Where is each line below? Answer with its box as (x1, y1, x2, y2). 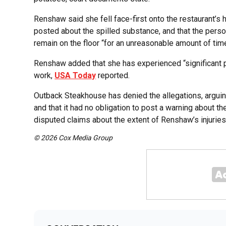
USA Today (54, 71, 96, 81)
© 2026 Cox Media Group (34, 134, 113, 142)
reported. (96, 71, 130, 81)
